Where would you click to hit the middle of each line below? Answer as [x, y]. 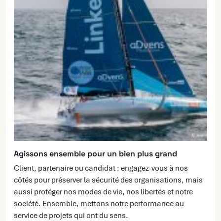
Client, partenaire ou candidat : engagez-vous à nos [101, 168]
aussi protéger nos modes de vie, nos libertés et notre [103, 192]
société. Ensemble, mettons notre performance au [99, 204]
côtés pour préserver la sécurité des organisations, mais [108, 180]
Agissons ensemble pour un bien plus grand [95, 154]
